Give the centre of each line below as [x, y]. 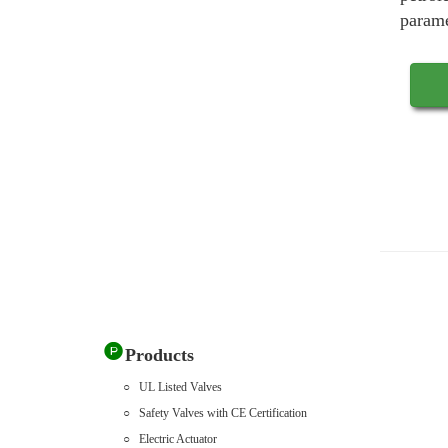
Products [159, 355]
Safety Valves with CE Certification [223, 413]
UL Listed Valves [180, 387]
